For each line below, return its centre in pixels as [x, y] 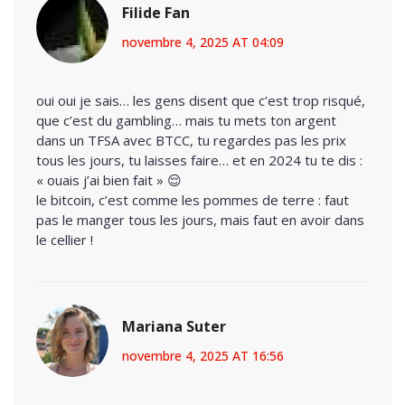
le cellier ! [65, 239]
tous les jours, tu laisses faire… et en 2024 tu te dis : [199, 160]
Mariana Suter [174, 326]
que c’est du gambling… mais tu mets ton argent [186, 120]
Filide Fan [156, 12]
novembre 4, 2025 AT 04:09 [203, 42]
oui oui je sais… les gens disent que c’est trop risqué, [201, 100]
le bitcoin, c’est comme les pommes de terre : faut [193, 199]
